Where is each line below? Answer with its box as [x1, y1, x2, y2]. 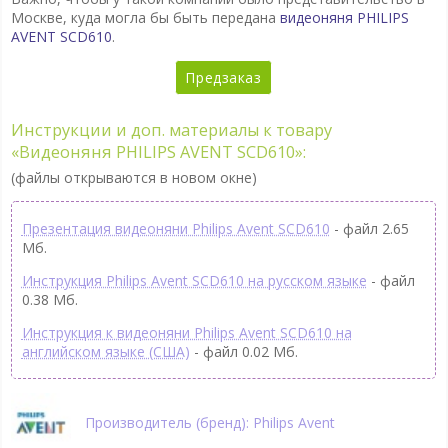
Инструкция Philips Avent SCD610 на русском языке [21, 270, 367, 290]
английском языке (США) [21, 341, 190, 361]
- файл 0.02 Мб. [189, 341, 298, 361]
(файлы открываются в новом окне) [10, 167, 257, 187]
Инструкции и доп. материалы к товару [10, 118, 332, 141]
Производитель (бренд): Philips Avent [84, 412, 335, 432]
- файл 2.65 [329, 218, 409, 238]
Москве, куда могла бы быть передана [10, 8, 280, 28]
